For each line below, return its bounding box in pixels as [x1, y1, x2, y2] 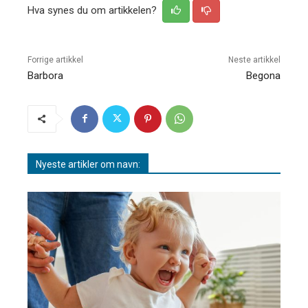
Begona [245, 69, 280, 82]
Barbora [27, 69, 63, 82]
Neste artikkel [228, 54, 280, 65]
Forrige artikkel [27, 54, 83, 65]
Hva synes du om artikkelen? [27, 3, 159, 16]
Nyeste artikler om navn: [36, 158, 140, 170]
